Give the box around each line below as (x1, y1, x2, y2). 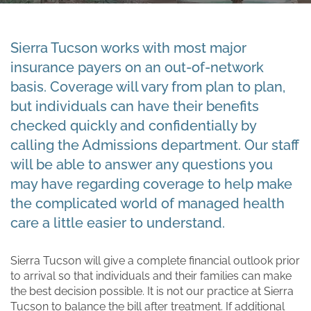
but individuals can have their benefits (10, 98, 259, 115)
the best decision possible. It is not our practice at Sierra (10, 285, 294, 299)
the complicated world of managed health (10, 195, 285, 212)
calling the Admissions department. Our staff (10, 137, 299, 154)
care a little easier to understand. (10, 215, 225, 232)
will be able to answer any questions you (10, 156, 273, 174)
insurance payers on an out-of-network (10, 59, 264, 76)
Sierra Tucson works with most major (10, 40, 246, 57)
